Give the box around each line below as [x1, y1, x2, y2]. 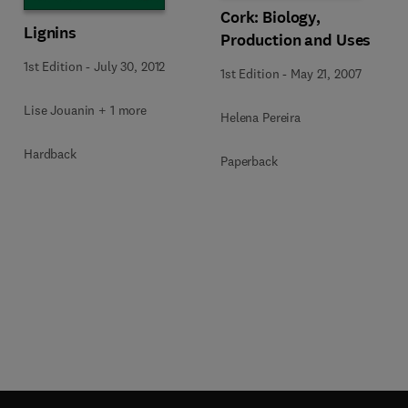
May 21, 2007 [291, 65, 362, 82]
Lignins [24, 21, 77, 44]
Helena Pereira [220, 108, 301, 126]
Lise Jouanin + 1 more [24, 101, 148, 118]
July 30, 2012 [94, 57, 166, 75]
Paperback [220, 152, 278, 169]
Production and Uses [220, 28, 372, 51]
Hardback [24, 145, 76, 162]
